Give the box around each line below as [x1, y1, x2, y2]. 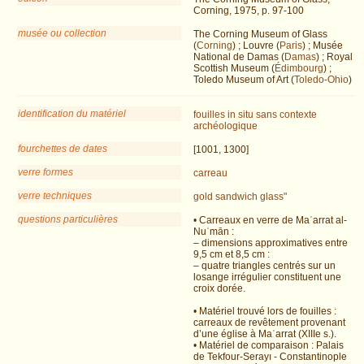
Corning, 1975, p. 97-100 [193, 5, 304, 17]
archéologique [193, 120, 258, 132]
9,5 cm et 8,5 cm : [193, 249, 270, 261]
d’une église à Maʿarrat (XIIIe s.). [193, 328, 336, 340]
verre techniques [18, 190, 92, 202]
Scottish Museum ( [193, 63, 275, 75]
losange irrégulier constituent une [193, 271, 341, 284]
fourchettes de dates [18, 143, 107, 155]
